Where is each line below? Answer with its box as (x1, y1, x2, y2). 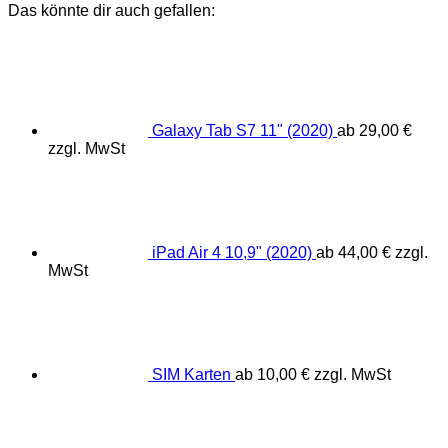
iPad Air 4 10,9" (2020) (152, 243, 312, 261)
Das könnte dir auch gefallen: (8, 2, 215, 20)
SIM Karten (152, 365, 231, 383)
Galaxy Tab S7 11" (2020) (152, 121, 333, 139)
